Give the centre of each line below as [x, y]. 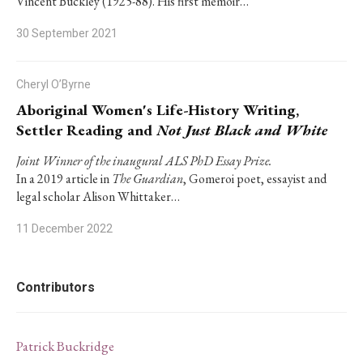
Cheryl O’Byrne [53, 85]
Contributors [56, 288]
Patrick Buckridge [65, 346]
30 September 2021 [67, 34]
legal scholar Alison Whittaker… [98, 196]
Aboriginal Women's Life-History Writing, [158, 110]
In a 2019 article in [64, 179]
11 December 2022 [64, 229]
